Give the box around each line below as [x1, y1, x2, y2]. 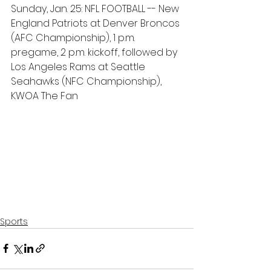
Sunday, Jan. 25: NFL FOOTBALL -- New [11, 2, 181, 16]
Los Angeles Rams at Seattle [11, 60, 148, 74]
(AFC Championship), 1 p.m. [11, 31, 137, 45]
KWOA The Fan [11, 89, 78, 103]
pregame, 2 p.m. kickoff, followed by [11, 45, 180, 59]
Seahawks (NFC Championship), [11, 74, 164, 88]
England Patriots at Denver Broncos [11, 16, 182, 30]
